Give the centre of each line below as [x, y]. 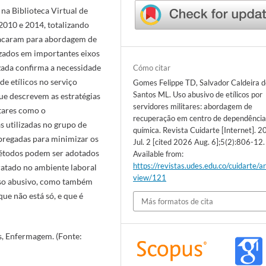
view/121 [150, 177]
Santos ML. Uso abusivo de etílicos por [198, 94]
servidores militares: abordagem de [193, 106]
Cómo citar [152, 67]
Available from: [159, 153]
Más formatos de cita [178, 202]
